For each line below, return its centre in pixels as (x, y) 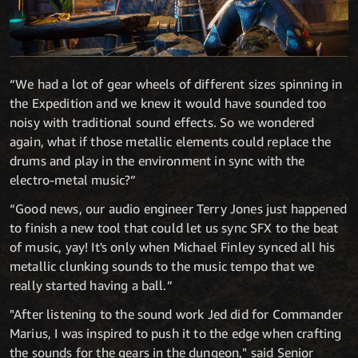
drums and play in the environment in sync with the (157, 160)
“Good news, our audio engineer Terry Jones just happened (178, 208)
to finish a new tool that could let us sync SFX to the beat (174, 227)
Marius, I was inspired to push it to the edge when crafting (176, 333)
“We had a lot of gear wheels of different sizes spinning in (176, 84)
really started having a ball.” (91, 285)
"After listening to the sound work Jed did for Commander (176, 314)
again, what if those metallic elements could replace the (170, 141)
